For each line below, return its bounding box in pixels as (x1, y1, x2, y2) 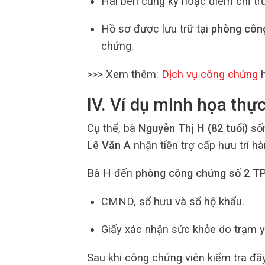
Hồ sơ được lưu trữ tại (101, 22, 211, 35)
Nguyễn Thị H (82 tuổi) (138, 122, 248, 135)
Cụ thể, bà (87, 122, 138, 135)
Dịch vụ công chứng (161, 67, 258, 80)
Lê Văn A (87, 139, 131, 152)
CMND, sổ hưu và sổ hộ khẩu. (101, 195, 244, 208)
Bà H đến (87, 167, 135, 180)
